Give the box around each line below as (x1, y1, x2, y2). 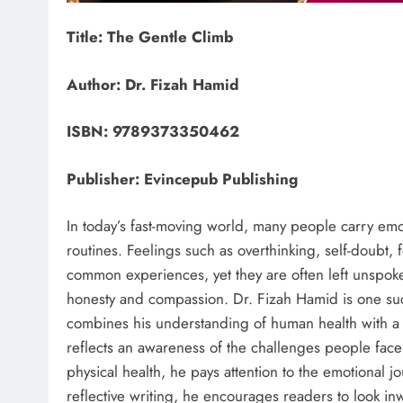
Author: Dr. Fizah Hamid (67, 73, 238, 95)
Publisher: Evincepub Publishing (67, 167, 298, 190)
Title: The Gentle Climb (67, 26, 233, 49)
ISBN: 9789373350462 (67, 121, 239, 143)
